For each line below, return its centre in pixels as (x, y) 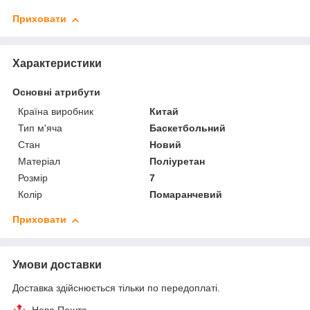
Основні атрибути (56, 92)
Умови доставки (57, 265)
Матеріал (39, 162)
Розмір (33, 178)
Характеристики (57, 64)
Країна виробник (56, 112)
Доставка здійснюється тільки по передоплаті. (116, 288)
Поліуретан (177, 162)
